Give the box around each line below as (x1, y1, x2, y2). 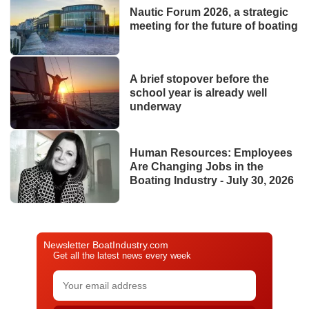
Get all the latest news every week (53, 250, 191, 261)
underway (129, 100, 181, 112)
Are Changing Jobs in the (129, 160, 263, 172)
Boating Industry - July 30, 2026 (129, 174, 294, 186)
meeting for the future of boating (129, 19, 298, 32)
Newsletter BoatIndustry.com (43, 239, 168, 251)
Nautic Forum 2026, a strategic (129, 6, 288, 18)
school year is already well (129, 86, 267, 99)
